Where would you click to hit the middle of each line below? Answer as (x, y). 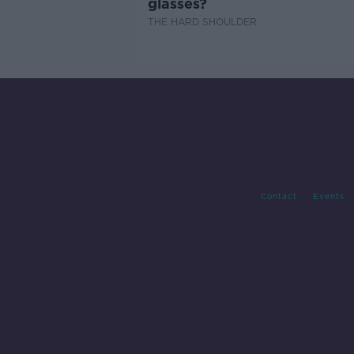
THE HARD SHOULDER (202, 22)
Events (328, 196)
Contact (279, 196)
